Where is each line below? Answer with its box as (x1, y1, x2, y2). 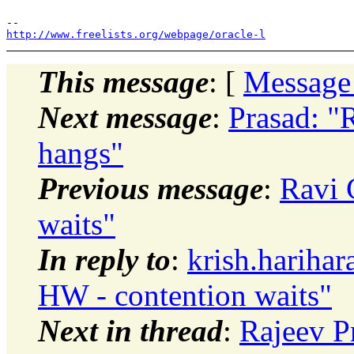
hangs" (38, 135, 123, 170)
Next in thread (38, 313, 223, 348)
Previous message (38, 171, 263, 205)
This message (38, 64, 209, 99)
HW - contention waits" (38, 277, 332, 312)
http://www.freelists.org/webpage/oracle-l (6, 28, 265, 40)
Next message (38, 100, 212, 134)
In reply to (38, 242, 171, 277)
